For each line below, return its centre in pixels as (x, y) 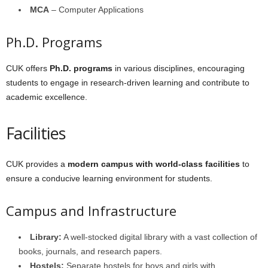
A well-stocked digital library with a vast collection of (159, 237)
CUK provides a (37, 164)
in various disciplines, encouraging (179, 68)
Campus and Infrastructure (91, 210)
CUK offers (28, 68)
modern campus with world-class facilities (154, 164)
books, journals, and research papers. (90, 251)
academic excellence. (47, 97)
